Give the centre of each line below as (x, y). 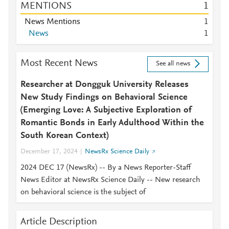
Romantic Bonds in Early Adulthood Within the (112, 123)
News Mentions (52, 22)
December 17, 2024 (49, 152)
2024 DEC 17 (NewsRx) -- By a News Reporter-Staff (106, 168)
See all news (173, 64)
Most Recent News (59, 63)
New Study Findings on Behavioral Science (104, 98)
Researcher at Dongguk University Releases (105, 85)
